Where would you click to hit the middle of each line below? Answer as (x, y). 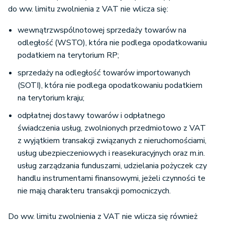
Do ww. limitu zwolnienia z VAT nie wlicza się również (103, 217)
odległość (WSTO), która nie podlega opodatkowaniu (112, 43)
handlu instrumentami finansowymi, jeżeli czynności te (111, 179)
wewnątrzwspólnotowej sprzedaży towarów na (102, 30)
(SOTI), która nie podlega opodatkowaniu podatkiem (110, 86)
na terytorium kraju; (51, 98)
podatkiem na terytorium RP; (68, 55)
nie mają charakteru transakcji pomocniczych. (94, 191)
